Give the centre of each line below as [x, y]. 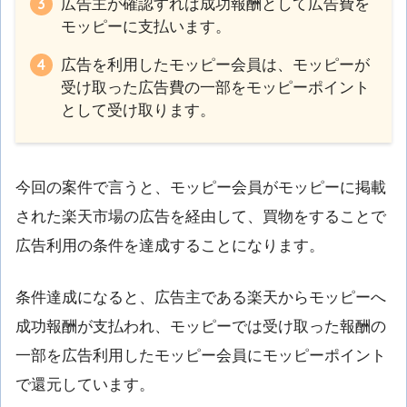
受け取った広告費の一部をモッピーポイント [215, 87]
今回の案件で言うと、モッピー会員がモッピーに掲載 [201, 187]
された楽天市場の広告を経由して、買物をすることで [201, 216]
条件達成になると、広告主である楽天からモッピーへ [201, 298]
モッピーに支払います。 [146, 27]
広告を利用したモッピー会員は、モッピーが [215, 65]
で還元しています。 [85, 385]
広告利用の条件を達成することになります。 [170, 245]
